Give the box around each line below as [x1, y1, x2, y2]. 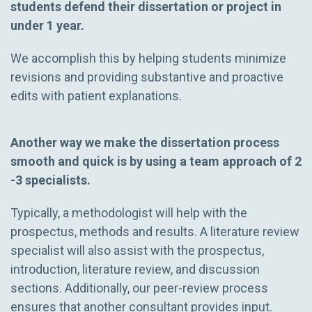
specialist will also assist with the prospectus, [10, 242, 264, 258]
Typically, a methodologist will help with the [10, 205, 247, 220]
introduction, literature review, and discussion [10, 261, 260, 276]
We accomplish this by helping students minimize [10, 50, 286, 65]
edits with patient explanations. [10, 88, 182, 103]
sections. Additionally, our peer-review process [10, 280, 268, 295]
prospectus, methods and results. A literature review [10, 224, 299, 239]
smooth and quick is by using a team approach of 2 [10, 153, 302, 169]
